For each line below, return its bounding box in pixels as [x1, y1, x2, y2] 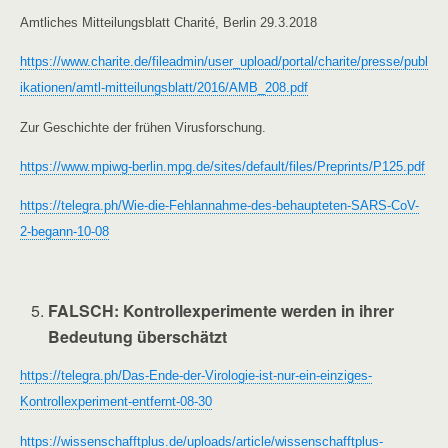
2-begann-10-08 [20, 224, 109, 240]
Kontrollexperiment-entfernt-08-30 [20, 394, 212, 410]
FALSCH [48, 298, 115, 322]
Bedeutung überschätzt [48, 324, 228, 348]
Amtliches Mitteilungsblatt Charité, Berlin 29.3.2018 [20, 15, 317, 31]
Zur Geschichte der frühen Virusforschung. [20, 119, 266, 135]
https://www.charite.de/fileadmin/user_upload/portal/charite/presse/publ [20, 54, 428, 70]
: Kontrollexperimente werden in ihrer [114, 298, 395, 322]
